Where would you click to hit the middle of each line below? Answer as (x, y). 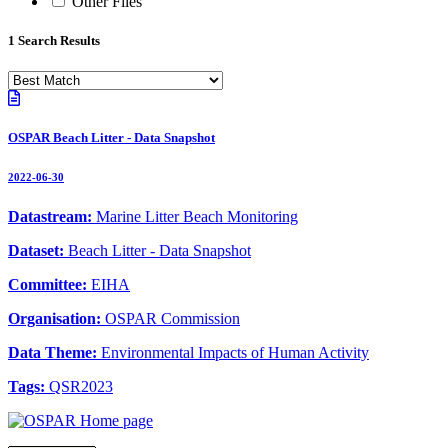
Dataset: (38, 251)
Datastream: (52, 217)
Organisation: (56, 319)
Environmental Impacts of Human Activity (235, 353)
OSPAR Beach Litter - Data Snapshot (111, 138)
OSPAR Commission (172, 319)
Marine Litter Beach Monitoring (197, 217)
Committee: (49, 285)
